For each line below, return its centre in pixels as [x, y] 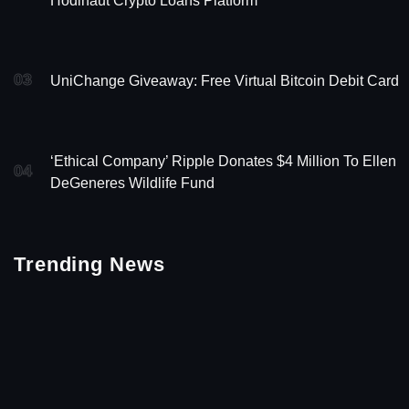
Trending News [89, 265]
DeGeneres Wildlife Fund [132, 183]
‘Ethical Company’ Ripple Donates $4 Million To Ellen [223, 161]
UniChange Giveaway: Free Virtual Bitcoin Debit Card [225, 81]
